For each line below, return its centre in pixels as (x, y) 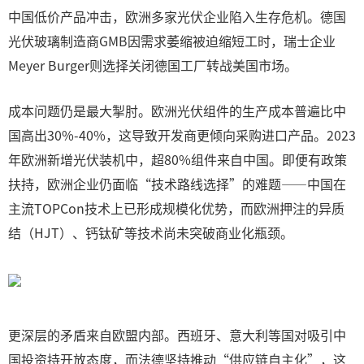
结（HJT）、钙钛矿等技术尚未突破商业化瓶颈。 (151, 232)
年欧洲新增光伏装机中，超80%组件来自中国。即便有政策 (178, 159)
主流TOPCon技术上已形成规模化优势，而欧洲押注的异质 (176, 208)
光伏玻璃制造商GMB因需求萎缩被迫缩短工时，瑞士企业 (172, 41)
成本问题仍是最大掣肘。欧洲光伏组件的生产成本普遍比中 (177, 110)
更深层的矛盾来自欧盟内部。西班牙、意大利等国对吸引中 (177, 335)
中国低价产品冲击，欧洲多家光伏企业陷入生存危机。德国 (177, 16)
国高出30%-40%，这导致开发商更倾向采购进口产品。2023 (182, 135)
